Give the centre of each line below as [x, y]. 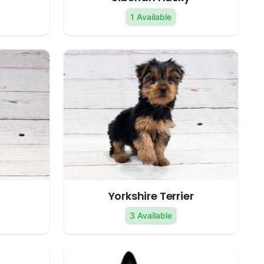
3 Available [151, 216]
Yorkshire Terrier [151, 196]
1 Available [151, 17]
